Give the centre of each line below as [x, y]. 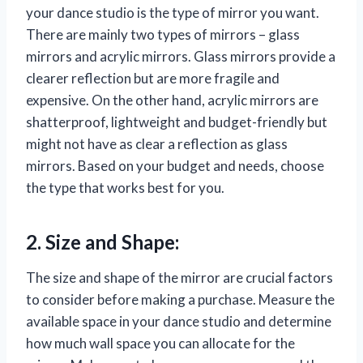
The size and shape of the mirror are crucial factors [179, 278]
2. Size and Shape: [102, 242]
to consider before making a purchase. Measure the [180, 300]
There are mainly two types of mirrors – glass [163, 35]
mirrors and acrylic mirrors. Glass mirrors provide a [181, 57]
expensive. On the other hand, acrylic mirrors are [172, 100]
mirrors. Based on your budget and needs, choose [175, 166]
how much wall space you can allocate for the [160, 344]
